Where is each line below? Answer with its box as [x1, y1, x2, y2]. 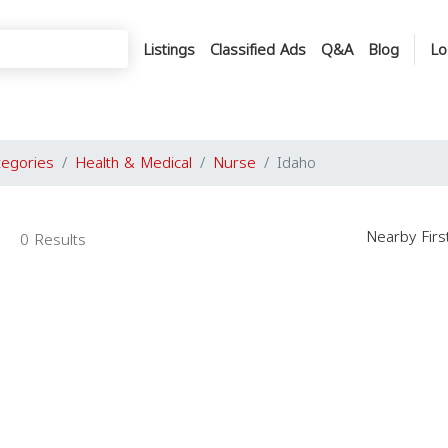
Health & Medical [75, 149, 192, 177]
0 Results [20, 226, 86, 254]
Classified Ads [210, 35, 306, 64]
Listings [143, 35, 195, 64]
